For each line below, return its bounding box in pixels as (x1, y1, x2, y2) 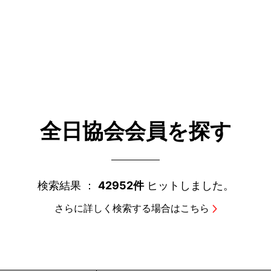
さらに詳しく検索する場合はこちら (54, 202, 209, 214)
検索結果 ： (37, 179, 98, 192)
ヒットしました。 (143, 179, 234, 192)
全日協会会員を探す (39, 118, 232, 143)
